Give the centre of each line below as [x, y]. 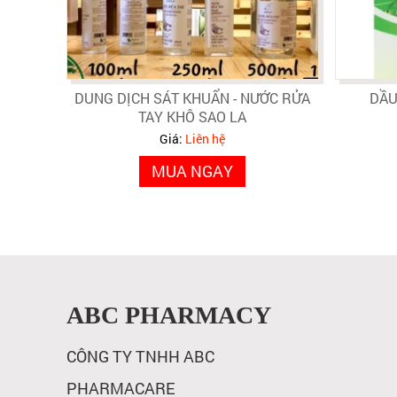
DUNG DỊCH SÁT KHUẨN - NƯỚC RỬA [192, 98]
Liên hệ [205, 139]
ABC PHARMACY [168, 315]
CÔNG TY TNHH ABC [140, 357]
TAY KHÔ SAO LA [192, 117]
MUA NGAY [192, 171]
